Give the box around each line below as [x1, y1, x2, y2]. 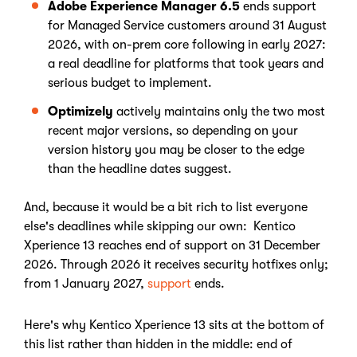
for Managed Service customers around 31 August [48, 18, 327, 33]
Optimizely [48, 104, 116, 119]
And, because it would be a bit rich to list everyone [24, 200, 308, 214]
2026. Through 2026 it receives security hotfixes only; [24, 257, 328, 272]
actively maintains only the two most [116, 104, 325, 119]
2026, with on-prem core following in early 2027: [48, 37, 326, 52]
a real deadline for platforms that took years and [48, 57, 324, 71]
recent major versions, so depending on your [48, 124, 298, 138]
